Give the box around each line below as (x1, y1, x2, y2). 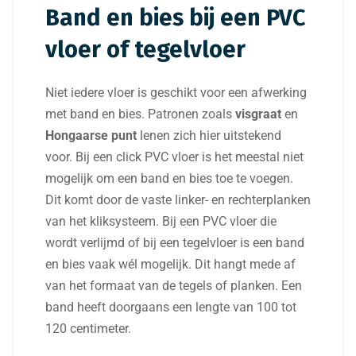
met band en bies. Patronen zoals (45, 106, 235, 122)
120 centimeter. (45, 321, 131, 337)
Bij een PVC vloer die (162, 214, 277, 230)
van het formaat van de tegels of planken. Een (45, 278, 302, 294)
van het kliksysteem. (45, 214, 162, 230)
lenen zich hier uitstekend (137, 128, 281, 144)
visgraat (235, 106, 281, 122)
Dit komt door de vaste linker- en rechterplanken (45, 192, 311, 208)
